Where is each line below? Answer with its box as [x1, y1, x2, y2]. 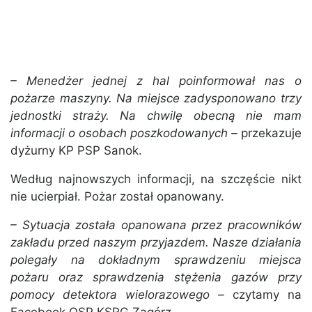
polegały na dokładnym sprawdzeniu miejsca [10, 253, 302, 267]
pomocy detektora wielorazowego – [10, 288, 224, 302]
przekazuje [241, 126, 302, 141]
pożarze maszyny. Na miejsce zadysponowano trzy [10, 91, 302, 106]
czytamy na [224, 288, 302, 302]
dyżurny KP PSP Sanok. [10, 143, 142, 158]
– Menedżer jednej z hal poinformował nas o [10, 74, 302, 88]
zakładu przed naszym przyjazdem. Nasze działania [10, 235, 302, 250]
